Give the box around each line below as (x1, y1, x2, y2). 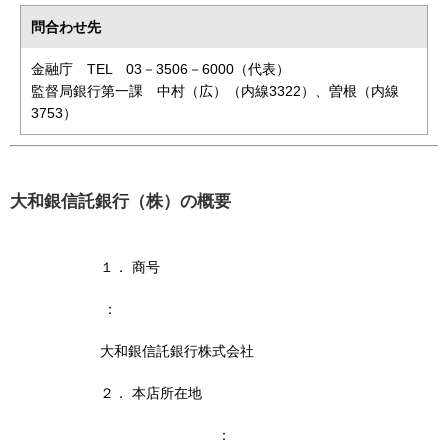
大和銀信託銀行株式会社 (100, 343, 254, 360)
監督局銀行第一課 (31, 83, 143, 99)
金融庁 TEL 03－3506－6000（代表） (31, 61, 290, 77)
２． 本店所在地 (100, 385, 202, 402)
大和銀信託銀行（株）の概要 (10, 192, 231, 211)
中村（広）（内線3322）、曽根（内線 (157, 83, 399, 99)
